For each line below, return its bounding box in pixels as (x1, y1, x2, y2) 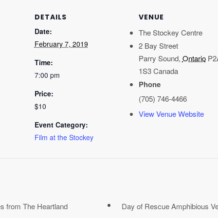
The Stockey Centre (138, 27, 202, 38)
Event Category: (34, 120, 88, 130)
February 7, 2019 (34, 39, 88, 49)
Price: (34, 89, 54, 99)
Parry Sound (138, 53, 179, 64)
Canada (153, 66, 178, 76)
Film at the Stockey (34, 132, 93, 143)
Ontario (182, 53, 206, 64)
